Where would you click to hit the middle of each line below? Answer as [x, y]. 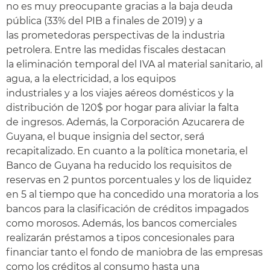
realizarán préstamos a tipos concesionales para [120, 238]
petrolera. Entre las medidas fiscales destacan [116, 50]
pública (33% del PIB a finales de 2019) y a [104, 21]
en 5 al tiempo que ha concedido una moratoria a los [132, 194]
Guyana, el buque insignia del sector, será [106, 137]
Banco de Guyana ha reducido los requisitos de [119, 165]
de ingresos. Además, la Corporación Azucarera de [125, 122]
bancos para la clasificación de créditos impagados [127, 209]
